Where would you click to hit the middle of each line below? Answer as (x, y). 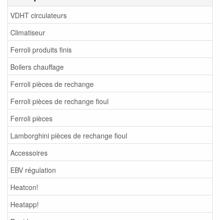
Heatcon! (24, 187)
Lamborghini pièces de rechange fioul (69, 135)
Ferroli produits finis (41, 49)
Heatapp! (25, 204)
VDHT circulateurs (39, 15)
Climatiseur (28, 32)
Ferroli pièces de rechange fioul (59, 101)
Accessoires (29, 152)
